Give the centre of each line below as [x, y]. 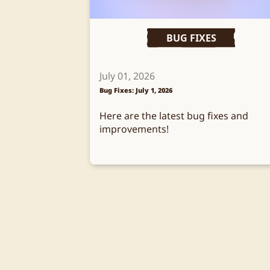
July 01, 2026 [127, 76]
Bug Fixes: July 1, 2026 [136, 90]
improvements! [134, 129]
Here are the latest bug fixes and [174, 115]
